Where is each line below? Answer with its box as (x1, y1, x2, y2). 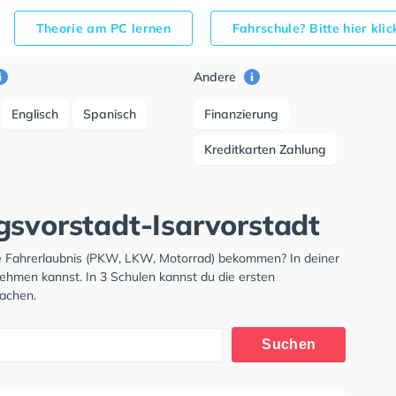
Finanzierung (204, 106, 279, 122)
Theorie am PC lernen (35, 20, 171, 36)
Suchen (262, 337, 316, 352)
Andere (194, 69, 240, 85)
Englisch (11, 106, 59, 122)
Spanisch (83, 106, 137, 122)
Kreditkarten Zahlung (204, 141, 327, 157)
